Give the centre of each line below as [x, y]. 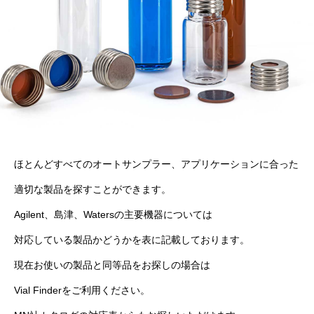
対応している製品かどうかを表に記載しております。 [132, 240]
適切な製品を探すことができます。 [93, 189]
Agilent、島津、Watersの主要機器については [113, 214]
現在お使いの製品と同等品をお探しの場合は [112, 265]
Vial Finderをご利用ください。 [82, 290]
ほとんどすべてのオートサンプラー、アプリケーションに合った [156, 164]
